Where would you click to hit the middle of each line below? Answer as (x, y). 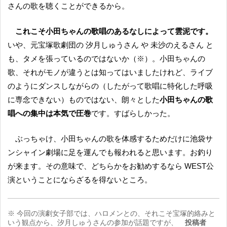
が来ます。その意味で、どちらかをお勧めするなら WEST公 (111, 166)
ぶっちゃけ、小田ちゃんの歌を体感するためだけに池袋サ (19, 139)
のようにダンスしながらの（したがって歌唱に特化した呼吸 (110, 86)
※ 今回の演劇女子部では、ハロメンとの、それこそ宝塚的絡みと (111, 214)
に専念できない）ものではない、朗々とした (84, 99)
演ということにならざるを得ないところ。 (80, 180)
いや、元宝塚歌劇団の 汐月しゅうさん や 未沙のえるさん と (110, 45)
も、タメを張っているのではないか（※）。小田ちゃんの (106, 58)
